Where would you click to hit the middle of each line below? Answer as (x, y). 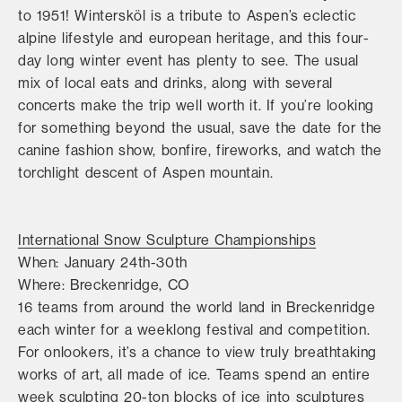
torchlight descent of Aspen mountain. (146, 172)
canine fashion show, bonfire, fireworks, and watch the (200, 150)
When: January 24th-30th (103, 262)
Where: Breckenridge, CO (104, 284)
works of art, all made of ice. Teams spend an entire (194, 374)
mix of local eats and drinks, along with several (175, 83)
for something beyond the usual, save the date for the (200, 127)
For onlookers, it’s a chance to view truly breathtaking (198, 352)
